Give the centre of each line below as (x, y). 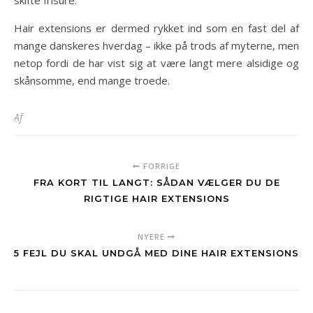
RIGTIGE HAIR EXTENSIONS (156, 198)
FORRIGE (160, 166)
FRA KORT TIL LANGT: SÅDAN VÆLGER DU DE (156, 182)
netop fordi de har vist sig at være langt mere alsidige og (156, 63)
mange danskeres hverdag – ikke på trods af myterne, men (156, 45)
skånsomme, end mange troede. (92, 80)
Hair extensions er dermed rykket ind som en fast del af (156, 28)
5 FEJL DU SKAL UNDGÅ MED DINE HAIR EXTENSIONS (156, 253)
